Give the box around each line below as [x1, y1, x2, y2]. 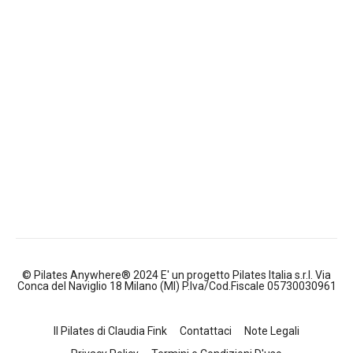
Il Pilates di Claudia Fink [54, 325, 167, 337]
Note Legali [244, 325, 299, 337]
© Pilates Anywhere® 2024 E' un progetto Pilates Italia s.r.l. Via [22, 269, 331, 281]
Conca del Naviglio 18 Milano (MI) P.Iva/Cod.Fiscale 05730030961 [17, 280, 336, 292]
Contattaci [180, 325, 232, 337]
